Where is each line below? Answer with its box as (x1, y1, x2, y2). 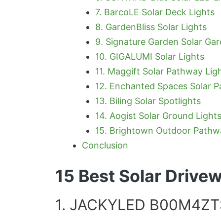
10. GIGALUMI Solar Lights (95, 51, 204, 62)
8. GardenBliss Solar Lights (95, 21, 207, 32)
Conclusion (82, 140, 128, 150)
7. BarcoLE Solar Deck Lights (95, 6, 215, 17)
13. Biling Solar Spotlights (95, 95, 201, 106)
